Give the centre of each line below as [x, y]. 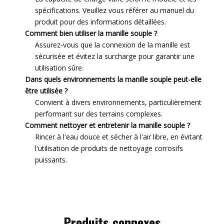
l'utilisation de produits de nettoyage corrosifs [109, 148]
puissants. [51, 160]
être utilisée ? [46, 91]
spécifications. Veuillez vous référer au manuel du [114, 10]
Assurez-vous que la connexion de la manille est [112, 45]
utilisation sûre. [59, 68]
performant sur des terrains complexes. [99, 114]
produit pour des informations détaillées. [100, 22]
